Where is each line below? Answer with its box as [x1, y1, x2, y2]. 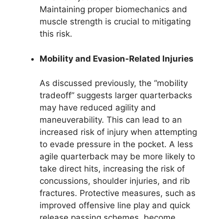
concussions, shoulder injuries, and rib [40, 176, 190, 186]
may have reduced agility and [40, 103, 156, 113]
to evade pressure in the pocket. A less [40, 139, 193, 150]
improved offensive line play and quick [40, 200, 190, 211]
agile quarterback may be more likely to [40, 152, 195, 162]
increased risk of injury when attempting [40, 127, 197, 137]
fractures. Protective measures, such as [40, 188, 196, 198]
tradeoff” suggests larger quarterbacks [40, 90, 192, 101]
